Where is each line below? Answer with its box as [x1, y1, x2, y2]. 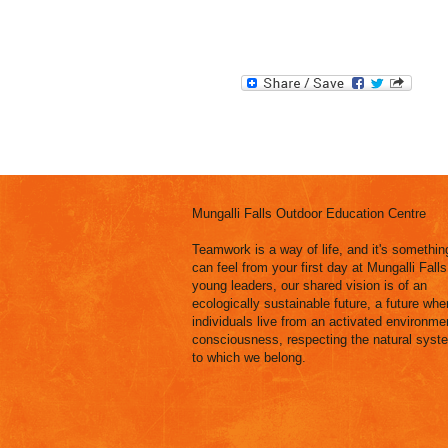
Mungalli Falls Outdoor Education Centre [192, 206, 426, 221]
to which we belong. [192, 350, 306, 365]
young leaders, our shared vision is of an [192, 278, 427, 293]
